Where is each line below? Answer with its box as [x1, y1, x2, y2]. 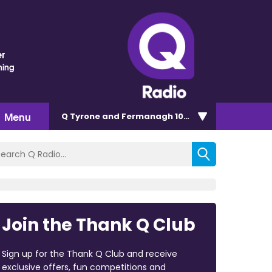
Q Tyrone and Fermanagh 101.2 [61, 110, 194, 122]
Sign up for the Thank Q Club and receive [1, 247, 177, 260]
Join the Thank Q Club [1, 212, 195, 237]
